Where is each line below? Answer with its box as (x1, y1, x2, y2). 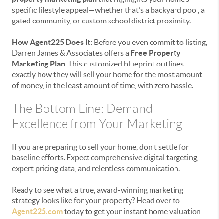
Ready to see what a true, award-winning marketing (12, 185, 183, 194)
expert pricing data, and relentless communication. (12, 164, 180, 173)
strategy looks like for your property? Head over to (12, 196, 180, 205)
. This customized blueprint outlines (65, 59, 184, 68)
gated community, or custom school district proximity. (12, 16, 191, 25)
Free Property (131, 48, 181, 57)
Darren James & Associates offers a (12, 48, 131, 57)
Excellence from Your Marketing (12, 117, 182, 131)
